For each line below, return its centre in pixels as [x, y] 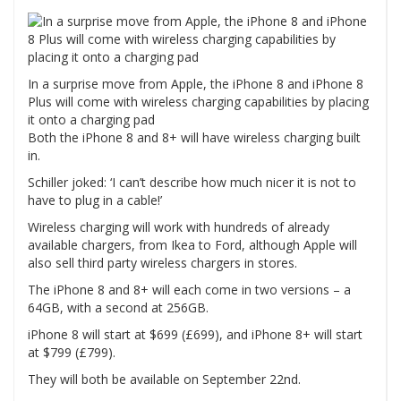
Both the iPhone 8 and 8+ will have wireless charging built [194, 137]
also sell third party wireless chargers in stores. [162, 262]
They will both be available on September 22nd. [164, 379]
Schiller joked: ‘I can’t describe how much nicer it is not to [192, 182]
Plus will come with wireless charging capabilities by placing [198, 101]
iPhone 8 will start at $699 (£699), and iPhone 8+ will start [195, 334]
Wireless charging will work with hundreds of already [179, 226]
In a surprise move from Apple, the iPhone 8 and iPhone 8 [196, 83]
